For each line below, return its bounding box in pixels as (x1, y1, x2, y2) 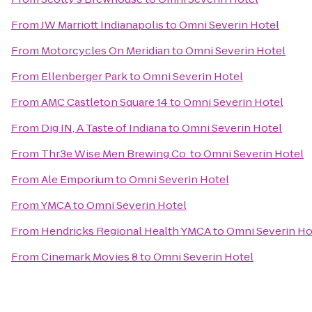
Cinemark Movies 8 (41, 249, 138, 264)
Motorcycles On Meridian (41, 43, 170, 58)
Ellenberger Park (41, 69, 127, 84)
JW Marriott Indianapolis (40, 17, 164, 32)
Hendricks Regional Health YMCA (41, 224, 211, 238)
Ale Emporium (41, 172, 114, 187)
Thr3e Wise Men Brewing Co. (41, 146, 188, 161)
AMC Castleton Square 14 (41, 95, 168, 109)
